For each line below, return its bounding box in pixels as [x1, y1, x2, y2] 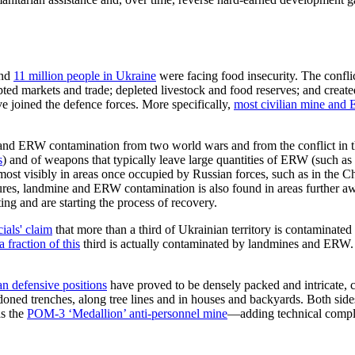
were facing [156, 68, 218, 82]
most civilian [234, 97, 300, 111]
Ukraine [116, 68, 156, 82]
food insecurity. [218, 68, 298, 82]
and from [231, 138, 280, 152]
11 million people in [13, 68, 116, 82]
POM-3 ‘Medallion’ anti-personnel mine [27, 306, 227, 320]
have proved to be [107, 277, 203, 292]
